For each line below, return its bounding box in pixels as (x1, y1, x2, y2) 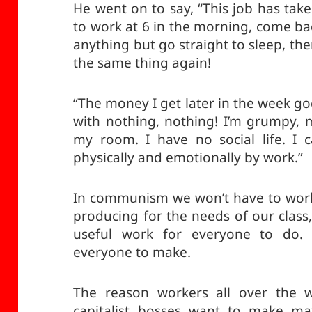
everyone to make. (73, 243, 192, 262)
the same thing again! (73, 54, 212, 72)
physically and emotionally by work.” (73, 148, 304, 167)
